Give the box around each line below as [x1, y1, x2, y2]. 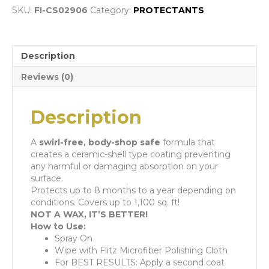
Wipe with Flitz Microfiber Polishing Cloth [55, 244, 228, 256]
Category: [90, 4, 133, 16]
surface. [31, 172, 63, 184]
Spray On [55, 232, 92, 244]
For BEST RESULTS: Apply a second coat [55, 256, 225, 268]
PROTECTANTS [133, 4, 204, 16]
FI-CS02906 [34, 4, 88, 16]
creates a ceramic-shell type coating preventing [31, 148, 231, 160]
